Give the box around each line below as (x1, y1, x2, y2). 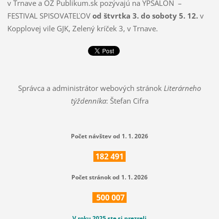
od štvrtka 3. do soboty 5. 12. (92, 11, 198, 21)
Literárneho (164, 83, 201, 93)
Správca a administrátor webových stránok (18, 83, 164, 93)
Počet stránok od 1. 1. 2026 (71, 173, 148, 181)
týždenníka (70, 95, 106, 106)
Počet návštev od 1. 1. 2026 (71, 131, 148, 140)
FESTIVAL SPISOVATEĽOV (7, 11, 92, 21)
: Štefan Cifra (106, 95, 149, 106)
